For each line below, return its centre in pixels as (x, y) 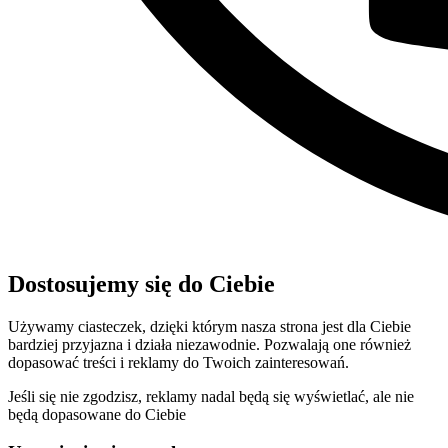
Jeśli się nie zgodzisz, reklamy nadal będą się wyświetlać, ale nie (211, 396)
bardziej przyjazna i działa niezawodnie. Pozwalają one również (209, 344)
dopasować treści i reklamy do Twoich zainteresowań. (178, 362)
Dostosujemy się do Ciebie (141, 283)
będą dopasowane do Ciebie (97, 414)
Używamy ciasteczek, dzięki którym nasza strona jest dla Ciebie (209, 326)
